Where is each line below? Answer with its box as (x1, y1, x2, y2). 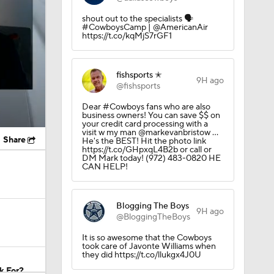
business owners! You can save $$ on (81, 110, 220, 121)
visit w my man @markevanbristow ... (81, 127, 218, 138)
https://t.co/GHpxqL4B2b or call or (81, 144, 212, 155)
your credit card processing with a (81, 119, 208, 130)
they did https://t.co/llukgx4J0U (81, 250, 201, 261)
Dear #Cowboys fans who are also (81, 102, 210, 113)
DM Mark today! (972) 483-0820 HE (81, 153, 221, 164)
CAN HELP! (81, 161, 128, 172)
